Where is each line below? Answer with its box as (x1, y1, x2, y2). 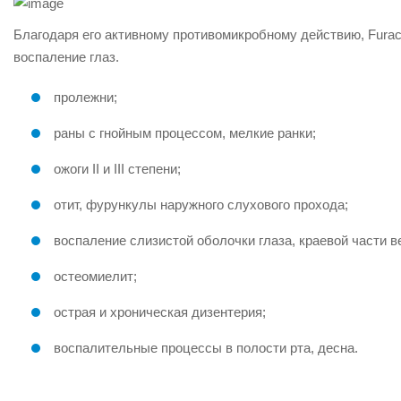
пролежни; (54, 90, 117, 105)
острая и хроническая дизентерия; (54, 304, 266, 320)
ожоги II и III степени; (54, 161, 181, 176)
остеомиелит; (54, 269, 137, 284)
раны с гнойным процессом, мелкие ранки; (54, 125, 316, 141)
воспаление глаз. (13, 49, 119, 64)
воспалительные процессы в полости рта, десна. (54, 340, 358, 355)
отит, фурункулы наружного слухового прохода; (54, 197, 348, 212)
